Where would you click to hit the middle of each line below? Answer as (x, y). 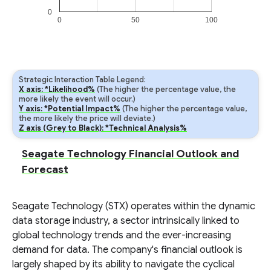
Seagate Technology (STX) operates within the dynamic (134, 206)
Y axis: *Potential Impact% (70, 109)
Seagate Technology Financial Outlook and (130, 154)
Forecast (45, 169)
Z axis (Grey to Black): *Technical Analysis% (103, 128)
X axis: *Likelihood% (57, 90)
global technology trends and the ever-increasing (122, 235)
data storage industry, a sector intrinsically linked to (126, 221)
